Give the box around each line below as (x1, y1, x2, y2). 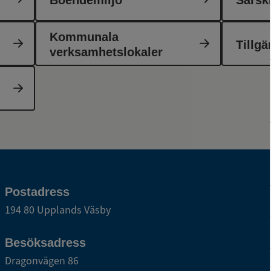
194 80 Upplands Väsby (5, 203, 111, 217)
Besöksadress (5, 236, 86, 249)
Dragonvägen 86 (5, 253, 79, 267)
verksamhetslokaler (50, 45, 163, 59)
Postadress (5, 185, 70, 198)
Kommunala (50, 30, 119, 44)
